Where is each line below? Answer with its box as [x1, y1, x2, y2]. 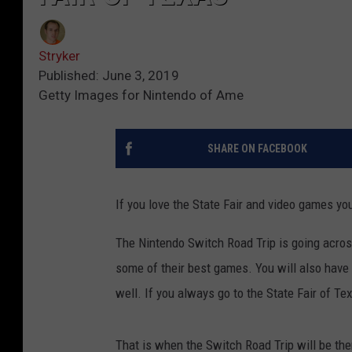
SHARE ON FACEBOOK [207, 142, 307, 156]
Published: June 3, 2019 [38, 68, 179, 84]
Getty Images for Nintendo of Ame [38, 87, 244, 104]
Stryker [38, 48, 80, 64]
